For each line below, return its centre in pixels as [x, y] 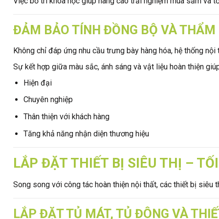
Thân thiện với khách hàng [66, 116]
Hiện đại [37, 83]
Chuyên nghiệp [48, 100]
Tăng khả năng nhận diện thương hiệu [86, 133]
